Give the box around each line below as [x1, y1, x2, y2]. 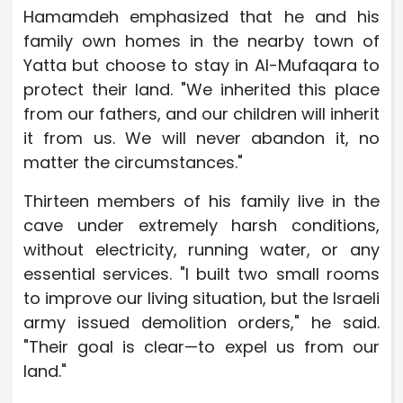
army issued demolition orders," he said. [23, 310, 380, 334]
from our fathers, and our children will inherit [23, 102, 380, 125]
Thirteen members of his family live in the [23, 189, 380, 212]
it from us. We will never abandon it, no [23, 126, 380, 149]
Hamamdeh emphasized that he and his [23, 4, 380, 28]
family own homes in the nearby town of [23, 29, 380, 52]
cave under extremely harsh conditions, [23, 213, 380, 237]
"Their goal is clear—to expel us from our [23, 335, 380, 358]
